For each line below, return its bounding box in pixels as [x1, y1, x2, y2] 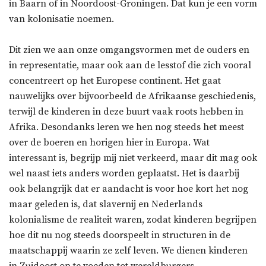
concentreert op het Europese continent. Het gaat [9, 75, 221, 87]
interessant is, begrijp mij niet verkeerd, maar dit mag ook [9, 152, 257, 164]
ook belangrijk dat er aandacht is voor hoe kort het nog [9, 183, 248, 195]
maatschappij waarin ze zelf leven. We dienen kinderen [9, 245, 248, 257]
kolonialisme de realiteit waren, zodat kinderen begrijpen [9, 214, 256, 226]
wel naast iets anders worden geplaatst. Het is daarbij [9, 167, 239, 180]
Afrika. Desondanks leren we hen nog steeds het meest [9, 121, 244, 134]
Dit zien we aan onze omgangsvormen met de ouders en [9, 44, 249, 56]
